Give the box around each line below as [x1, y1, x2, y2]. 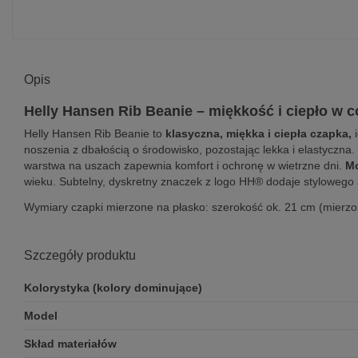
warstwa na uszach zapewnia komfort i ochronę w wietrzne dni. [24, 159, 345, 173]
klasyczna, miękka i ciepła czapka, [165, 127, 352, 141]
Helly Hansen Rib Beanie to [24, 127, 165, 141]
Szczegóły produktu [24, 248, 136, 262]
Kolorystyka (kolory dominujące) [24, 281, 202, 295]
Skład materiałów [24, 337, 117, 351]
